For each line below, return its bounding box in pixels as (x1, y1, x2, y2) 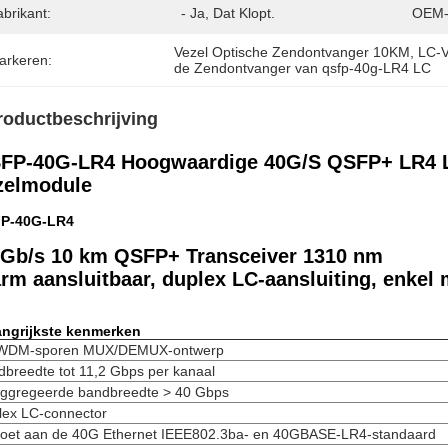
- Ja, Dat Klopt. (181, 5, 275, 21)
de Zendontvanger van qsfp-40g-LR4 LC (174, 60, 432, 76)
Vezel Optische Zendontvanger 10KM (174, 44, 411, 60)
